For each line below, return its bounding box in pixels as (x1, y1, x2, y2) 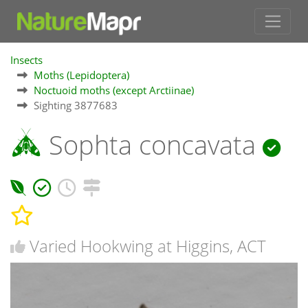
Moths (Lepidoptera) (34, 67, 129, 82)
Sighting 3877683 (34, 98, 118, 112)
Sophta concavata (42, 126, 263, 162)
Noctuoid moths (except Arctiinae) (34, 82, 194, 97)
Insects (10, 52, 43, 67)
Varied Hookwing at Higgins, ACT (30, 234, 266, 258)
